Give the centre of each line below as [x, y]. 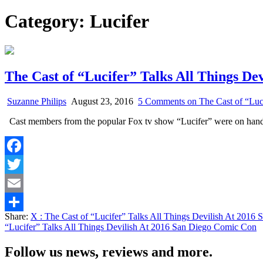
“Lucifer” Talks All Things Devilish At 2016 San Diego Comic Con [131, 227]
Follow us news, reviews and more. [109, 252]
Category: [47, 21]
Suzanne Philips [37, 101]
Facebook [23, 164]
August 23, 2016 [101, 101]
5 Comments [161, 101]
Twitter [18, 183]
